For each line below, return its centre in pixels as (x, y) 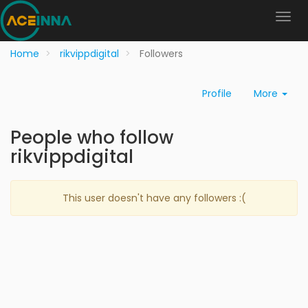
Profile (217, 93)
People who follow (92, 137)
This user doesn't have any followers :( (154, 198)
